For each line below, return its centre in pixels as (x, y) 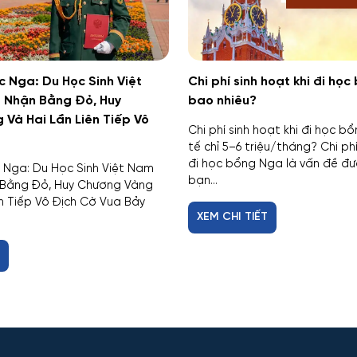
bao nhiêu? (222, 100)
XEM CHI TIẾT (233, 217)
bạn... (203, 180)
